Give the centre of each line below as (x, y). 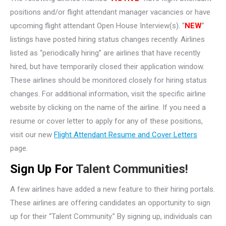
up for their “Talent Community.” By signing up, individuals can (111, 216)
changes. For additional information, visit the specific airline (108, 94)
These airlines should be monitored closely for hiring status (108, 80)
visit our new (32, 134)
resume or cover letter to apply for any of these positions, (106, 121)
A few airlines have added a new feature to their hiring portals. (112, 189)
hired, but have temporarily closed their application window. (107, 66)
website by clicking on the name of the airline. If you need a (108, 107)
